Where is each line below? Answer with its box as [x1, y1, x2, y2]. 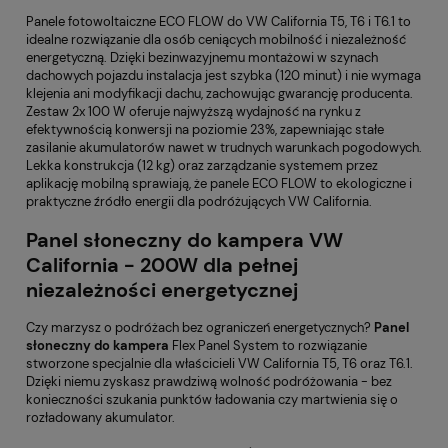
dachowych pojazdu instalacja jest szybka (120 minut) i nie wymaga [26, 67, 421, 85]
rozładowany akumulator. [26, 408, 175, 426]
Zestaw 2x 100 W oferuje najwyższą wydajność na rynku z [26, 103, 361, 121]
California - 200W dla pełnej [26, 252, 298, 278]
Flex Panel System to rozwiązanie [169, 336, 367, 354]
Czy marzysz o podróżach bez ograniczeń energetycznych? [26, 318, 374, 336]
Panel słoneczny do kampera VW [26, 227, 343, 253]
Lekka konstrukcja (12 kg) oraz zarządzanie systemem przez [26, 157, 378, 175]
